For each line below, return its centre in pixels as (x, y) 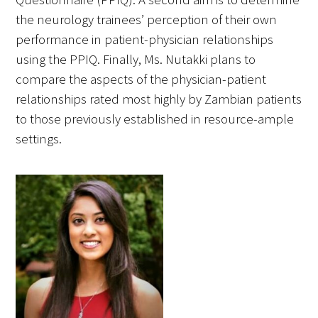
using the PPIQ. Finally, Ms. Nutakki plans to (136, 59)
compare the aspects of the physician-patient (141, 79)
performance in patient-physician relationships (145, 39)
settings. (39, 138)
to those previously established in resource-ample (155, 119)
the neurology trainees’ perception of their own (147, 19)
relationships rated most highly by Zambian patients (159, 99)
